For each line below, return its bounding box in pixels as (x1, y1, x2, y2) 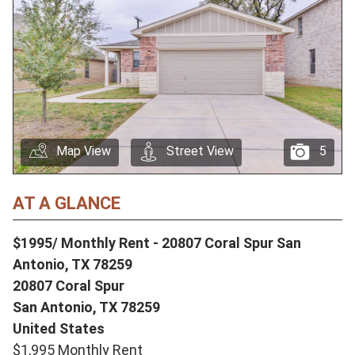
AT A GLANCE (13, 193, 120, 213)
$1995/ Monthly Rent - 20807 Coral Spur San (13, 234, 301, 251)
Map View (56, 143, 111, 158)
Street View (166, 143, 234, 158)
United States (13, 319, 105, 337)
